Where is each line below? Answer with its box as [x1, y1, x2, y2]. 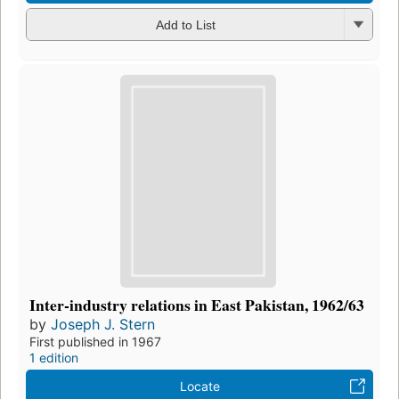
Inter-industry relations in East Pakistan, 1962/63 [29, 293, 364, 317]
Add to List [155, 18, 216, 33]
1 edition [29, 350, 78, 366]
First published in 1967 [29, 334, 161, 350]
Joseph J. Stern [51, 315, 155, 334]
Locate [179, 379, 220, 395]
